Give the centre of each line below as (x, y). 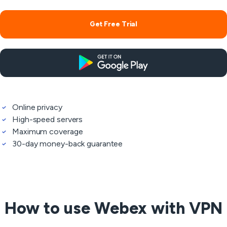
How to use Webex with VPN (113, 208)
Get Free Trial (113, 24)
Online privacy (37, 107)
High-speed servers (48, 119)
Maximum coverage (48, 131)
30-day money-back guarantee (68, 144)
